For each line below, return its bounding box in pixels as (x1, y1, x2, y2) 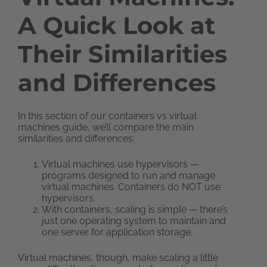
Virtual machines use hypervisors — (42, 159, 198, 170)
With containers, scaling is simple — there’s (42, 204, 228, 215)
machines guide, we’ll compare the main (18, 122, 194, 133)
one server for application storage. (42, 226, 193, 238)
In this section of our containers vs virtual (18, 110, 197, 122)
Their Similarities (18, 39, 227, 69)
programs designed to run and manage (42, 170, 215, 181)
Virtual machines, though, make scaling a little (18, 252, 218, 263)
